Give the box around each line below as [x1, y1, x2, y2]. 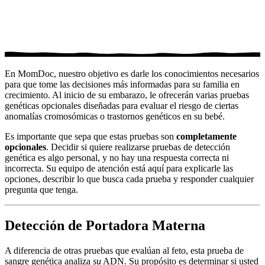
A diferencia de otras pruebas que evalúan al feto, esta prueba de [5, 245, 244, 256]
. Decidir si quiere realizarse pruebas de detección [46, 141, 230, 152]
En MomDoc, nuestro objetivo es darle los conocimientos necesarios [5, 68, 259, 79]
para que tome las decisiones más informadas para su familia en [5, 79, 240, 89]
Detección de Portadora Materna [5, 217, 205, 233]
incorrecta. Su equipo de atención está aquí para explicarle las [5, 163, 233, 173]
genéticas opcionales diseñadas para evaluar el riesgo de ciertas [5, 100, 238, 111]
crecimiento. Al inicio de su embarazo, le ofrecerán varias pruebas [5, 89, 249, 100]
